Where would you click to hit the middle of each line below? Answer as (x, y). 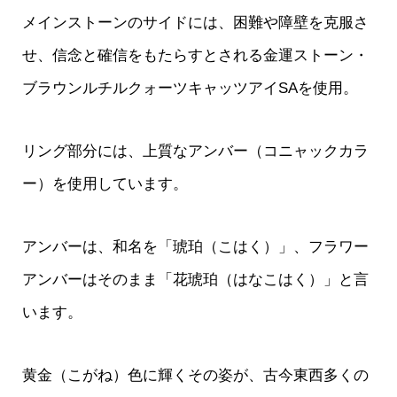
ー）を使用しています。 (105, 183)
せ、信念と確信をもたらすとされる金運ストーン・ (195, 55)
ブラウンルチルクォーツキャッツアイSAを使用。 (190, 88)
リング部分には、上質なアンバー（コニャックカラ (195, 151)
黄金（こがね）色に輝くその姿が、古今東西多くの (195, 375)
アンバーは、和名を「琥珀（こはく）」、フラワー (195, 246)
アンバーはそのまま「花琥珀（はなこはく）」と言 (195, 279)
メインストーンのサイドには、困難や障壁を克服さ (195, 22)
